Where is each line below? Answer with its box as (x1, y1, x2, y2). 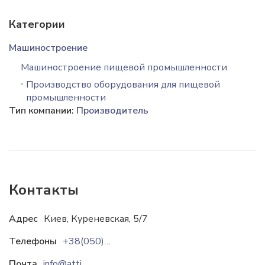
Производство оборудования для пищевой (26, 78, 220, 91)
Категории (9, 17, 65, 31)
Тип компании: (9, 104, 76, 117)
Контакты (9, 180, 79, 199)
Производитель (76, 104, 148, 117)
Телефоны (9, 235, 57, 248)
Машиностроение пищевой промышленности (21, 61, 227, 74)
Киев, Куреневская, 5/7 (44, 212, 148, 225)
